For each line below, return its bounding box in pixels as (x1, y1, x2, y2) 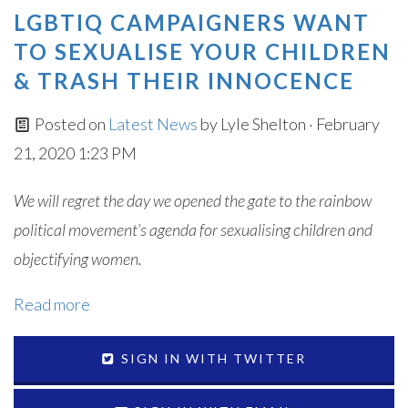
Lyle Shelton (219, 114, 306, 134)
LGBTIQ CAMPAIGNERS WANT (14, 9, 370, 36)
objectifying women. (14, 249, 142, 269)
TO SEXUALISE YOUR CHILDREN (14, 38, 391, 65)
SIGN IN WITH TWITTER (116, 351, 306, 366)
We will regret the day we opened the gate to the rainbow (14, 190, 372, 210)
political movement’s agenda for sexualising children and (14, 219, 372, 240)
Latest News (107, 114, 200, 134)
